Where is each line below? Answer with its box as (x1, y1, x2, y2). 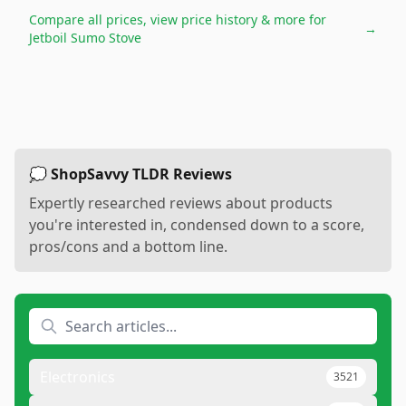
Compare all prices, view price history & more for (29, 11, 326, 28)
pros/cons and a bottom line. (29, 237, 227, 256)
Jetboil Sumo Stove (29, 29, 141, 46)
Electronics (40, 367, 115, 387)
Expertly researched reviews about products (29, 193, 333, 213)
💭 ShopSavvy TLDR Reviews (29, 164, 232, 184)
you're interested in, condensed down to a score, (29, 215, 364, 235)
